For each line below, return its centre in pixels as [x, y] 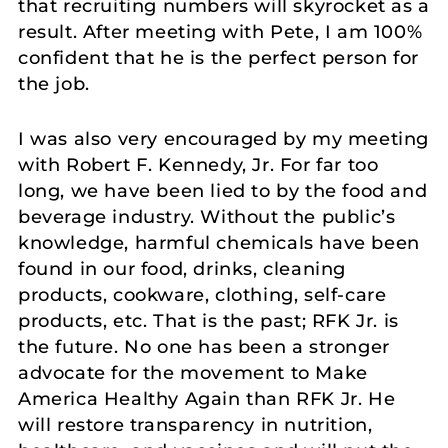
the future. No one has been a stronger [204, 346]
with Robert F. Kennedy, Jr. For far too [198, 164]
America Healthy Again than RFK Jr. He [207, 398]
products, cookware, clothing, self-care [202, 294]
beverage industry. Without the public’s [207, 216]
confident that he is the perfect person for [218, 57]
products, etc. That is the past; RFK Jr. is [208, 320]
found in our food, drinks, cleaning [182, 268]
